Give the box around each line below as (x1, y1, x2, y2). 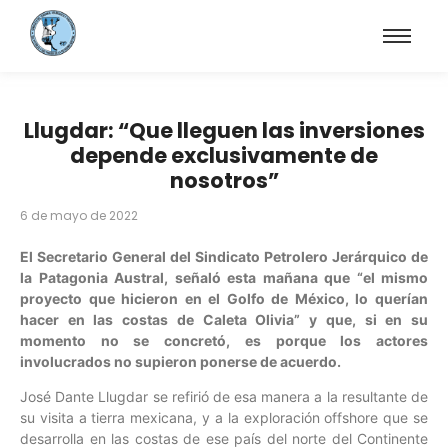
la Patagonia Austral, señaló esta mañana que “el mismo (20, 269, 428, 286)
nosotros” (169, 166, 279, 195)
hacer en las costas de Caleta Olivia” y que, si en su (20, 311, 428, 328)
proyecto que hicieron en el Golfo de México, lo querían (20, 290, 428, 307)
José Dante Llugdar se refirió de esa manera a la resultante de (20, 388, 428, 406)
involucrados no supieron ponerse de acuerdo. (20, 353, 341, 370)
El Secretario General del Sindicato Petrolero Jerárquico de (20, 248, 428, 265)
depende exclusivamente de (70, 141, 378, 170)
